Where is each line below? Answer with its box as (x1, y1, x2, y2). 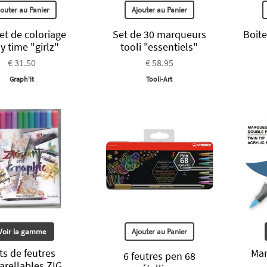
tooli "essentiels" (120, 40, 198, 54)
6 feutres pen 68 (123, 249, 195, 263)
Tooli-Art (146, 74, 173, 84)
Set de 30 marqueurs (112, 27, 206, 42)
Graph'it (10, 74, 35, 84)
